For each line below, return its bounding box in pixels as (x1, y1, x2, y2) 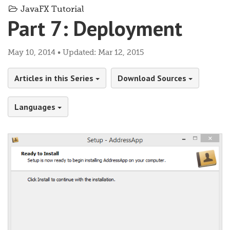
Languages (14, 102, 57, 112)
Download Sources (118, 73, 188, 84)
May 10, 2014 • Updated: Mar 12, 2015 (8, 49, 144, 57)
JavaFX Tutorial (18, 6, 84, 14)
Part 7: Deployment (8, 14, 182, 42)
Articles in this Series (14, 73, 95, 84)
